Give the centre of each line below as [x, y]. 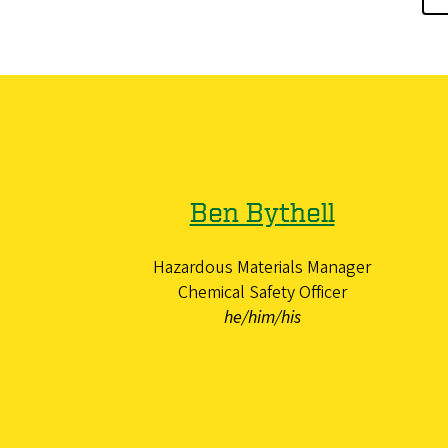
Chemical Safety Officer [262, 292]
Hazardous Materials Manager [262, 267]
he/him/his [262, 317]
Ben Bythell [262, 211]
